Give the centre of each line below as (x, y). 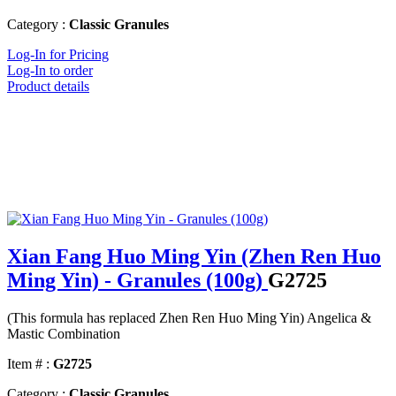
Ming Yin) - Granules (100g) (137, 281)
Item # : (28, 364)
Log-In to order (50, 71)
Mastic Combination (64, 334)
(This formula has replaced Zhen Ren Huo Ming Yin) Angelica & (189, 318)
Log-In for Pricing (58, 55)
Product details (48, 87)
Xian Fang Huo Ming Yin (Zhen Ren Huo (194, 257)
